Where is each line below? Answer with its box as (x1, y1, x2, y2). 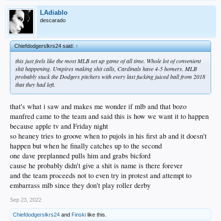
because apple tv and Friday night (10, 121, 108, 131)
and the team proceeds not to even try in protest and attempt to (10, 171, 191, 181)
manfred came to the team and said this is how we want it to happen (10, 111, 209, 121)
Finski (72, 212, 86, 218)
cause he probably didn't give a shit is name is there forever (10, 161, 183, 171)
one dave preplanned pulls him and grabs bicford (10, 151, 150, 161)
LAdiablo (40, 9, 68, 17)
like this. (86, 212, 107, 218)
